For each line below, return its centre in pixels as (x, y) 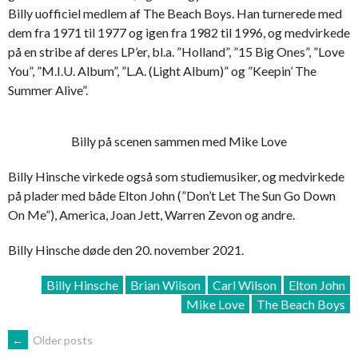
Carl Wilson (245, 284)
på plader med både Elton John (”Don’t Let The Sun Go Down (172, 195)
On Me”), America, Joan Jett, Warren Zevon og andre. (151, 214)
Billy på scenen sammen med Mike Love (179, 141)
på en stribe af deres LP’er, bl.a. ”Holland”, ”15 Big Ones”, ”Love (176, 51)
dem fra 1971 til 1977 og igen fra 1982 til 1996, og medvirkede (179, 32)
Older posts (62, 340)
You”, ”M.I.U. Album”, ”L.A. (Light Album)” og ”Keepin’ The (162, 70)
